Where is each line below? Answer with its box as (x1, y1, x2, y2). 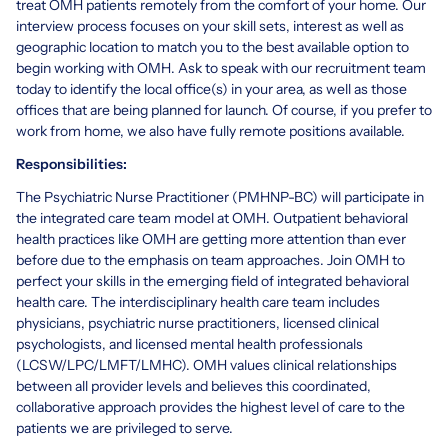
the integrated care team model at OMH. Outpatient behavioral (16, 208, 408, 227)
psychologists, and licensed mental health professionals (16, 334, 363, 353)
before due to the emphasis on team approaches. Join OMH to (16, 250, 405, 269)
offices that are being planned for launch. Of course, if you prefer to (16, 100, 432, 119)
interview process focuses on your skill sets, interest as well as (16, 16, 404, 35)
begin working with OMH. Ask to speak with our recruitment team (16, 58, 426, 77)
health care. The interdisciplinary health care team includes (16, 292, 380, 311)
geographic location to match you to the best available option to (16, 37, 409, 56)
